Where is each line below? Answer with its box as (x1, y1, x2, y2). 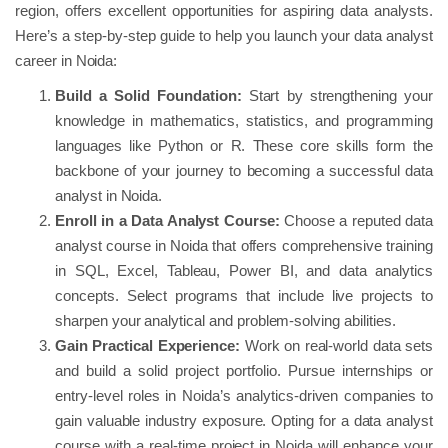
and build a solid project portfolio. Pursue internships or (55, 362, 433, 380)
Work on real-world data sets (244, 337, 433, 355)
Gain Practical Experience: (55, 337, 245, 355)
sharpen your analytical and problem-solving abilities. (55, 312, 396, 330)
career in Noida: (15, 52, 118, 70)
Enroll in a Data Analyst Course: (55, 212, 280, 230)
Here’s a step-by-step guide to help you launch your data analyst (15, 27, 433, 45)
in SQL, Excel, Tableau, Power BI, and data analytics (55, 262, 433, 280)
